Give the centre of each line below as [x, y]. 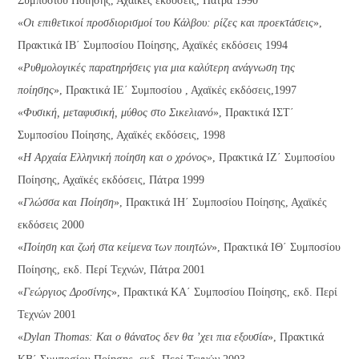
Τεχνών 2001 [47, 315]
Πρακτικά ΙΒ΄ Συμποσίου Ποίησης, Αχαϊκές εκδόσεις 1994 [153, 46]
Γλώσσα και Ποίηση [69, 203]
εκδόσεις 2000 [51, 225]
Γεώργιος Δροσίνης [68, 292]
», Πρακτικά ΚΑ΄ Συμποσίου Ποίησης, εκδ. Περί [225, 292]
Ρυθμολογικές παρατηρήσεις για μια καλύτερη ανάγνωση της [159, 68]
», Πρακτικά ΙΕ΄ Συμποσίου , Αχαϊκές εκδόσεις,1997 [175, 91]
